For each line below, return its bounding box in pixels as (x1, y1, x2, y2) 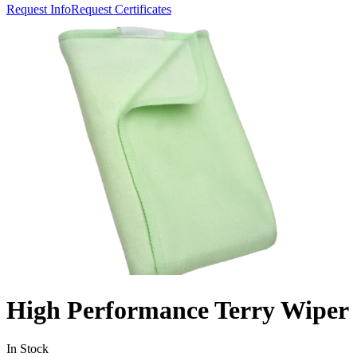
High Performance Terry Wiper (6, 295, 349, 324)
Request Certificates (71, 2, 171, 17)
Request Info (6, 2, 71, 17)
